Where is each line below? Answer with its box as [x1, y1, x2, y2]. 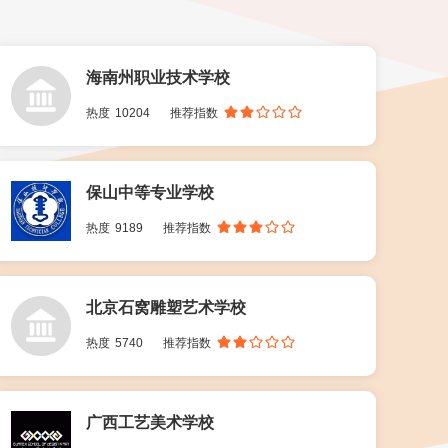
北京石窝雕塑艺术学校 [85, 299, 246, 316]
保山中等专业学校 [85, 184, 214, 201]
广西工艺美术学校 [85, 414, 214, 431]
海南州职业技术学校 [85, 69, 230, 86]
